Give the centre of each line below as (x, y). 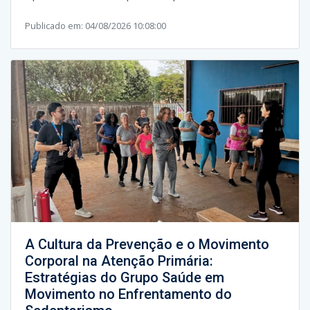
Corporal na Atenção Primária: (119, 261)
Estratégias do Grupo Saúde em (125, 277)
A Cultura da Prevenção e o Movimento (147, 244)
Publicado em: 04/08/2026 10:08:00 (95, 25)
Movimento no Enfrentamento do (128, 294)
